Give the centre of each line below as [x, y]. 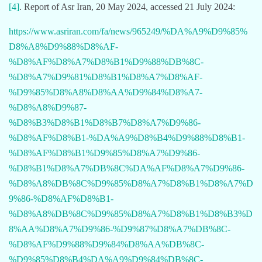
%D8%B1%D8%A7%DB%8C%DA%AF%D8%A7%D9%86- [127, 168]
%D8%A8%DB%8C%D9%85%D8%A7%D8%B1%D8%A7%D [131, 183]
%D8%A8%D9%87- [48, 107]
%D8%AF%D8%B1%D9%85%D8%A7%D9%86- [104, 153]
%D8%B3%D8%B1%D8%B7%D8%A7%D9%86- [105, 122]
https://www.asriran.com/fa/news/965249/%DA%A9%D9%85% [128, 31]
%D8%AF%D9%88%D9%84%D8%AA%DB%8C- [106, 244]
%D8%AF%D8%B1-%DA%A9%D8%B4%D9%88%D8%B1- [127, 137]
